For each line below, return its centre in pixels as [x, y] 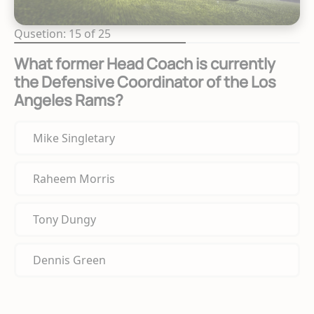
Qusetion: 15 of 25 [62, 34]
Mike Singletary [74, 138]
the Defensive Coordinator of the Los [145, 82]
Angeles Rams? [69, 101]
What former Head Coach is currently [145, 64]
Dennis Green [69, 260]
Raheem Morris [74, 179]
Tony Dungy [64, 220]
